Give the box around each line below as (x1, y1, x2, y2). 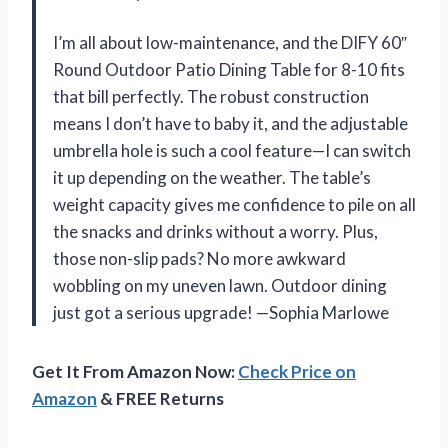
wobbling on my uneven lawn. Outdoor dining (53, 274, 387, 296)
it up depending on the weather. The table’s (53, 166, 371, 188)
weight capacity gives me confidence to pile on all (53, 193, 416, 215)
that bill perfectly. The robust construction (53, 85, 369, 107)
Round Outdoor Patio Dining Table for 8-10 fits (53, 58, 405, 80)
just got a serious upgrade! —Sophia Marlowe (53, 301, 389, 323)
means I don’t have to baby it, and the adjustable (53, 112, 408, 134)
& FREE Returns (97, 387, 224, 409)
